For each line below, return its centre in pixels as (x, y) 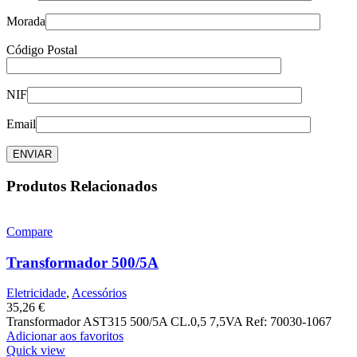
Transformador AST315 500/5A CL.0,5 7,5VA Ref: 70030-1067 (169, 322)
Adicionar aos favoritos (65, 336)
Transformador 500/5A (82, 262)
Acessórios (99, 293)
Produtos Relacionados (82, 186)
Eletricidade (36, 293)
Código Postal (42, 50)
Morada (26, 22)
